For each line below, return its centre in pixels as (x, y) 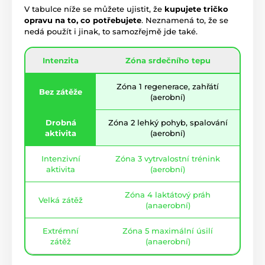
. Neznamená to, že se (185, 20)
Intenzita (61, 60)
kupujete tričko (196, 9)
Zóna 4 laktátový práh (168, 194)
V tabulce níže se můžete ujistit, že (94, 9)
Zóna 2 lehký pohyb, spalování (168, 122)
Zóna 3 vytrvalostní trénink (168, 158)
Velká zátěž (61, 200)
